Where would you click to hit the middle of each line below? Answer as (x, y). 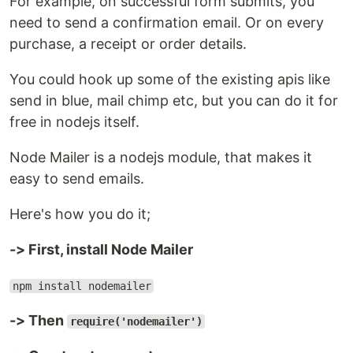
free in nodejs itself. (74, 122)
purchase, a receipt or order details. (128, 44)
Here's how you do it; (80, 214)
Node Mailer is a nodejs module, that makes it (161, 157)
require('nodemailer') (136, 321)
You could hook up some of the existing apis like (170, 79)
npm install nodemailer (82, 286)
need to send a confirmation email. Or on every (167, 22)
